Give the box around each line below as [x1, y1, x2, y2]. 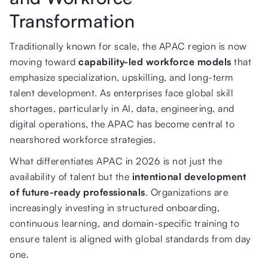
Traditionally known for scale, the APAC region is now [10, 39, 247, 52]
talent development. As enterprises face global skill [10, 86, 233, 99]
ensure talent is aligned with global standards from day [10, 232, 251, 245]
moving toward [10, 55, 78, 68]
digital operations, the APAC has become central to [10, 117, 234, 130]
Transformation [10, 9, 135, 32]
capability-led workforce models [78, 55, 232, 68]
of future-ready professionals [10, 185, 145, 198]
